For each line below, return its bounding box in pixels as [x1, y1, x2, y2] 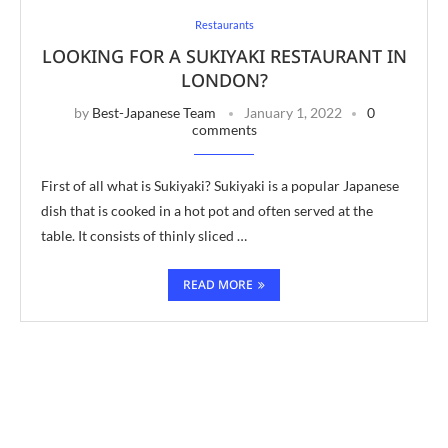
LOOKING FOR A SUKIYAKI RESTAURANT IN [41, 43, 407, 68]
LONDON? [180, 67, 268, 92]
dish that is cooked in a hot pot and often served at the [41, 201, 373, 219]
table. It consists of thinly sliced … [41, 226, 247, 244]
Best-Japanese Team [91, 103, 216, 121]
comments [191, 120, 257, 138]
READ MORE [183, 275, 253, 293]
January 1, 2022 [243, 103, 342, 121]
